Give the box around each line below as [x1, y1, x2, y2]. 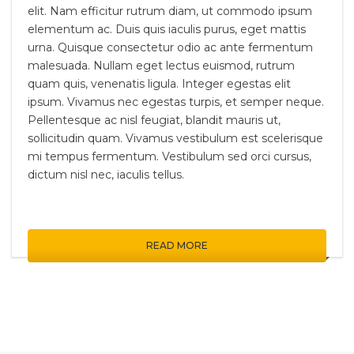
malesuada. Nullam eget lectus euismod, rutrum [28, 58, 295, 73]
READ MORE [146, 239, 208, 251]
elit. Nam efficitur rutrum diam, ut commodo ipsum [28, 4, 312, 18]
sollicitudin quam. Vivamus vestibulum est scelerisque [28, 131, 323, 145]
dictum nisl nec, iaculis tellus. [28, 168, 184, 182]
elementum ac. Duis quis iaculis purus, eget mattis [28, 22, 306, 36]
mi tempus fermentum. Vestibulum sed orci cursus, [28, 149, 311, 164]
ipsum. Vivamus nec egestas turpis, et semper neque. [28, 95, 324, 109]
